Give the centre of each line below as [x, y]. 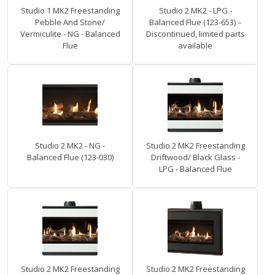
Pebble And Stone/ [70, 22]
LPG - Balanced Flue [195, 169]
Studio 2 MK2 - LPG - [195, 11]
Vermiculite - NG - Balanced [70, 34]
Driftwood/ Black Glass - [195, 157]
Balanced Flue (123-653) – [195, 22]
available [195, 46]
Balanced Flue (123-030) [70, 157]
